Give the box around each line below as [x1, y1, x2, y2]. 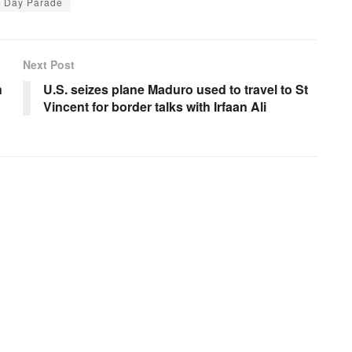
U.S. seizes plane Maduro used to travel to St [43, 79, 308, 98]
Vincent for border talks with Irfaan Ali [43, 97, 266, 115]
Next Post [23, 56, 75, 72]
